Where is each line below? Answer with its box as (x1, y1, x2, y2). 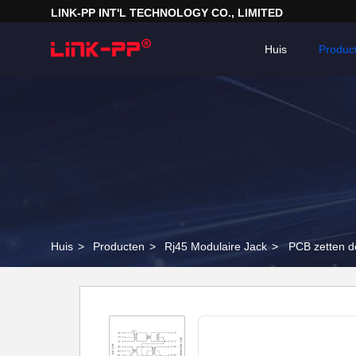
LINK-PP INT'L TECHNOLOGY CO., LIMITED (51, 6, 283, 19)
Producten (93, 240, 145, 253)
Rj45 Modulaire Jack (164, 240, 267, 253)
